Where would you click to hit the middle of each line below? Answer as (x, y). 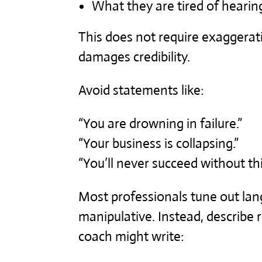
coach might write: (132, 236)
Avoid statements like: (142, 90)
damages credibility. (135, 57)
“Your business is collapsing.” (159, 143)
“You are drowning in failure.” (161, 123)
